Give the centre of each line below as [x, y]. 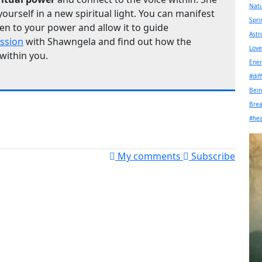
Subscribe [212, 156]
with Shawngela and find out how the [107, 42]
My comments [149, 156]
